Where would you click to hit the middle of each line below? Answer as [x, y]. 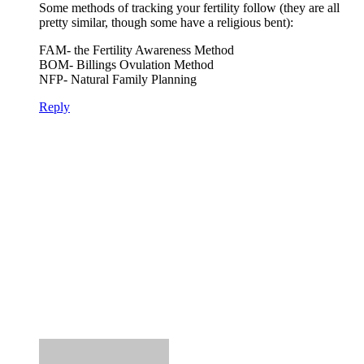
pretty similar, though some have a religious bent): [166, 22]
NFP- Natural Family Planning [118, 79]
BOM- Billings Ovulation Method [126, 64]
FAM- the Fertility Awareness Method [136, 50]
